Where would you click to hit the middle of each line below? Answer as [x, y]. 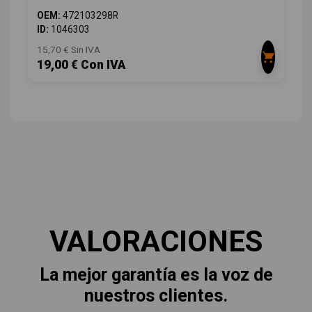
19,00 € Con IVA [81, 64]
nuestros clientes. [156, 295]
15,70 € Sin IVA [69, 49]
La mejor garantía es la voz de [156, 274]
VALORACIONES [156, 241]
